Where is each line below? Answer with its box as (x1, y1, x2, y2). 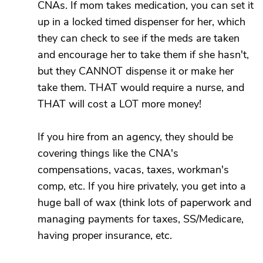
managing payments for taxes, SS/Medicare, (38, 212, 244, 226)
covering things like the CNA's (38, 146, 178, 160)
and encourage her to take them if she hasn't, (38, 48, 249, 62)
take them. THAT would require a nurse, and (38, 80, 244, 95)
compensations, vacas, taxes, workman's (38, 163, 229, 177)
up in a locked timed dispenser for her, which (38, 15, 245, 29)
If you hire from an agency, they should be (38, 130, 233, 144)
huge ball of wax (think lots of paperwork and (38, 195, 251, 210)
